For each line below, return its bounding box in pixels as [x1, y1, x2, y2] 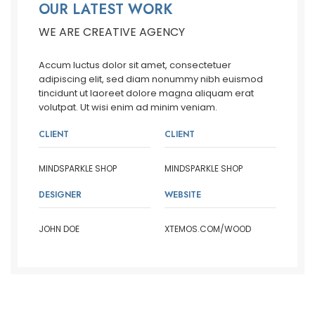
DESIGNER [39, 188, 82, 202]
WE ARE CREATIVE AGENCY [39, 24, 185, 41]
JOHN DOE [39, 223, 79, 236]
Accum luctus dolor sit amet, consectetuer [39, 58, 231, 72]
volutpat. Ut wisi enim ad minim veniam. [39, 101, 217, 115]
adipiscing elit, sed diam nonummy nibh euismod [39, 72, 263, 86]
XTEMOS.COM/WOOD [165, 223, 251, 236]
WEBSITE [165, 188, 201, 202]
